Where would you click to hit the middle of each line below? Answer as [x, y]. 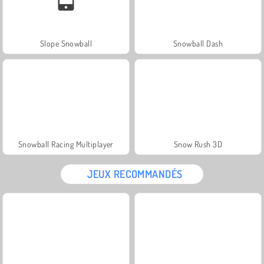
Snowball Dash [198, 43]
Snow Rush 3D [198, 144]
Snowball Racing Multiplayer [66, 144]
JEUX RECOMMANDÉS [135, 174]
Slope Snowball [66, 43]
